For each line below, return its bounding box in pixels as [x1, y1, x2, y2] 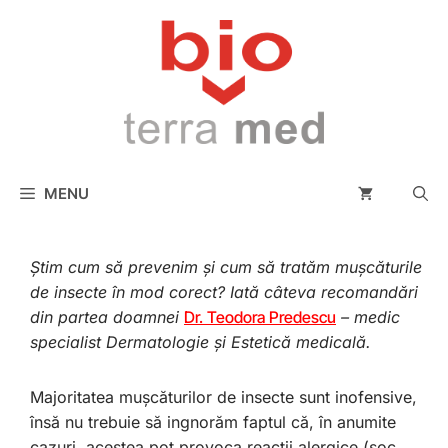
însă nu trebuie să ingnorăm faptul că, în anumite [30, 412, 396, 433]
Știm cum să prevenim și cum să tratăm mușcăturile [30, 257, 422, 278]
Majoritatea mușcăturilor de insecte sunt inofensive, [30, 387, 417, 408]
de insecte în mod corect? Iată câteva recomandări [30, 282, 418, 303]
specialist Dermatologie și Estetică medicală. [30, 332, 376, 353]
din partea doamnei [30, 307, 184, 328]
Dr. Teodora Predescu [184, 307, 336, 328]
